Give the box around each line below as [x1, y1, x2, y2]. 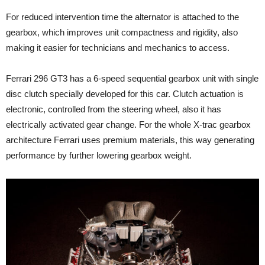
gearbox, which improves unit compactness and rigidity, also [6, 27, 238, 37]
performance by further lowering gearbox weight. [6, 150, 192, 160]
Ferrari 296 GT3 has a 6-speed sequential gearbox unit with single [6, 73, 258, 83]
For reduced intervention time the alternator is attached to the [6, 11, 239, 22]
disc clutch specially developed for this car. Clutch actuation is [6, 88, 244, 99]
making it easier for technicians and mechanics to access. [6, 42, 230, 53]
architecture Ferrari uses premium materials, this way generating [6, 134, 254, 145]
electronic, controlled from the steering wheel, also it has [6, 104, 221, 114]
